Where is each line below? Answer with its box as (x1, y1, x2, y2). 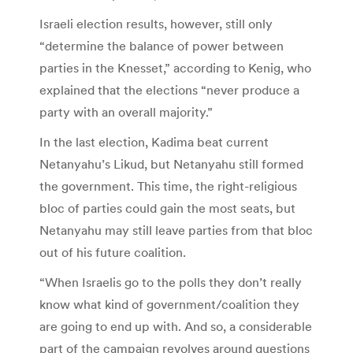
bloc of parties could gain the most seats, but (39, 199, 295, 216)
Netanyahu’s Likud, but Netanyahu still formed (39, 155, 303, 172)
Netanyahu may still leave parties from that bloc (39, 221, 313, 238)
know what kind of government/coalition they (39, 295, 299, 312)
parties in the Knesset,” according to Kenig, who (39, 59, 311, 76)
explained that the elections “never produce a (39, 81, 299, 98)
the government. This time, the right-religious (39, 177, 297, 194)
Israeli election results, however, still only (39, 15, 273, 32)
